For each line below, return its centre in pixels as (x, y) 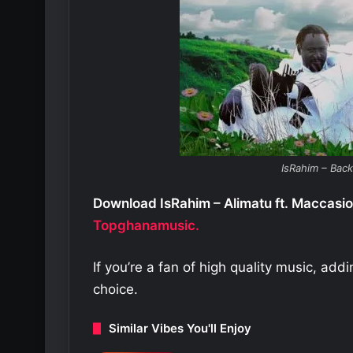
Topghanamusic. (146, 226)
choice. (115, 290)
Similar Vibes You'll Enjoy (180, 329)
